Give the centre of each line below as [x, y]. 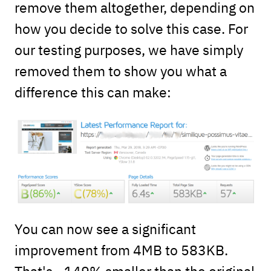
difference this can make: [93, 92]
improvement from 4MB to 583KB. [121, 249]
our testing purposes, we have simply [129, 50]
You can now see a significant [105, 228]
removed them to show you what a [120, 71]
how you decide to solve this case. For [131, 28]
